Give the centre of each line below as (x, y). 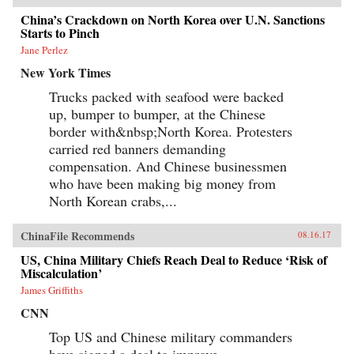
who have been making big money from (162, 183)
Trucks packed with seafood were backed (166, 96)
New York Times (66, 72)
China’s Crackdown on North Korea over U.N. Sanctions (173, 19)
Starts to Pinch (60, 33)
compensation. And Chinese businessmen (168, 166)
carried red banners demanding (137, 149)
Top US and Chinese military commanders (171, 337)
